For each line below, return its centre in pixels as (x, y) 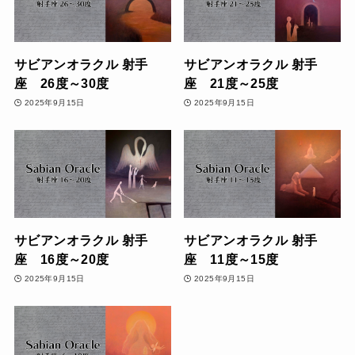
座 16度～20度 (61, 260)
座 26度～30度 (61, 84)
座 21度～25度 (231, 84)
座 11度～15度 (231, 260)
